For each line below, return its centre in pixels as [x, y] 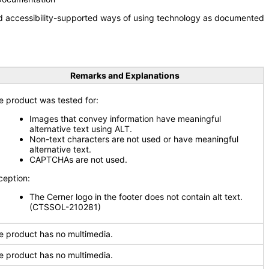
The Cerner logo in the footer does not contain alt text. [136, 197]
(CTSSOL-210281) [65, 207]
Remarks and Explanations [125, 75]
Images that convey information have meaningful [125, 119]
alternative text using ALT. [81, 129]
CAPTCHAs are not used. [78, 159]
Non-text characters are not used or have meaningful [134, 139]
